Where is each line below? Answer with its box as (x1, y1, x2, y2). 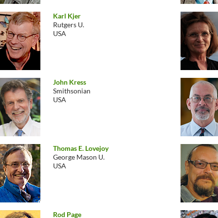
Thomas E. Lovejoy (53, 144, 109, 152)
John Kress (53, 78, 86, 86)
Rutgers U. (53, 20, 84, 29)
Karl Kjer (53, 12, 81, 20)
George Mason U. (53, 153, 105, 161)
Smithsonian (53, 87, 91, 95)
